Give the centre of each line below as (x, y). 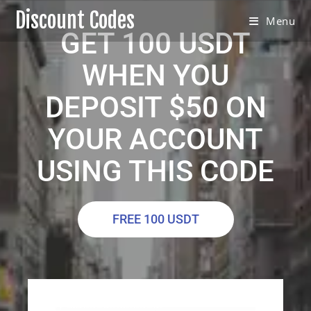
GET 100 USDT (155, 43)
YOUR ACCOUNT (155, 139)
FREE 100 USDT (155, 219)
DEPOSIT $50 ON (155, 107)
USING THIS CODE (155, 171)
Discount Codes (75, 20)
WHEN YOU (155, 75)
